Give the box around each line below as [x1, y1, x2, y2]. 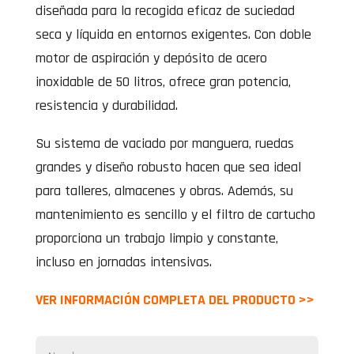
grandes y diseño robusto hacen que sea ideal [35, 157, 301, 176]
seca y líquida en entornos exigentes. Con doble [35, 24, 311, 43]
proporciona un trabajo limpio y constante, [35, 228, 278, 247]
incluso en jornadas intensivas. [35, 252, 212, 271]
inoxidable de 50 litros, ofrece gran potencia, [35, 72, 291, 91]
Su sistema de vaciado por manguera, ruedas [35, 134, 294, 153]
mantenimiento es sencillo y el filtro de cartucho [35, 205, 315, 224]
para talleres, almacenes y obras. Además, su [35, 181, 293, 200]
